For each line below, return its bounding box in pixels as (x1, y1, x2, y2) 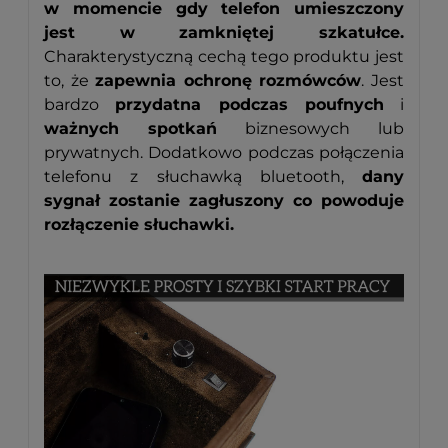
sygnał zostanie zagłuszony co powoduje (44, 191, 404, 211)
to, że (44, 71, 96, 91)
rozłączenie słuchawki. (44, 215, 234, 235)
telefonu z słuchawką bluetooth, (44, 167, 362, 187)
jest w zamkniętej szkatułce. (44, 23, 404, 43)
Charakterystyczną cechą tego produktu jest (44, 47, 404, 67)
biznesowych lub (217, 119, 404, 139)
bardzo (44, 95, 116, 115)
